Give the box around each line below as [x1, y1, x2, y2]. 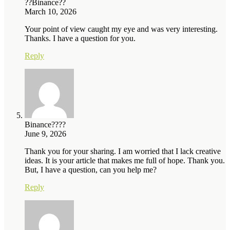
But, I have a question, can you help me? [25, 165, 157, 174]
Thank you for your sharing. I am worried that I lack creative [25, 146, 221, 156]
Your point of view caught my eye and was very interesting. [25, 24, 218, 33]
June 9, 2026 [25, 129, 66, 138]
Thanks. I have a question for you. [25, 33, 136, 43]
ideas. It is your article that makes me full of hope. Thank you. [25, 156, 225, 165]
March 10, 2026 [25, 7, 76, 16]
